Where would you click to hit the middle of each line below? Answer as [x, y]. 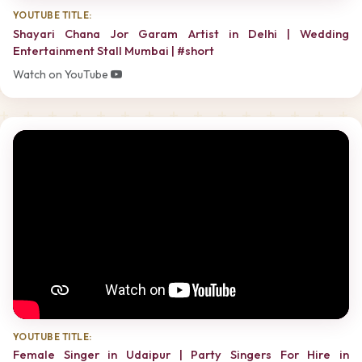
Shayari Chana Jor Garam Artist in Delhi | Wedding [181, 33]
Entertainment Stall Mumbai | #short [114, 50]
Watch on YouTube [62, 75]
